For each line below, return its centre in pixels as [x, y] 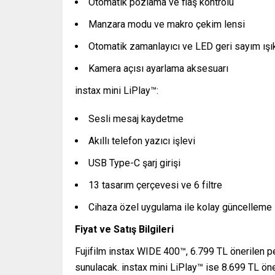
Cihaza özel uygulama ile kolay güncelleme [180, 207]
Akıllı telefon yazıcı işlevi [142, 141]
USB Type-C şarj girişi [134, 163]
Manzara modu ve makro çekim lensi [167, 25]
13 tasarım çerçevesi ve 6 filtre [155, 185]
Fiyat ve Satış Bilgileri [124, 230]
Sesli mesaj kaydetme [136, 119]
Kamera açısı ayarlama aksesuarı [158, 69]
